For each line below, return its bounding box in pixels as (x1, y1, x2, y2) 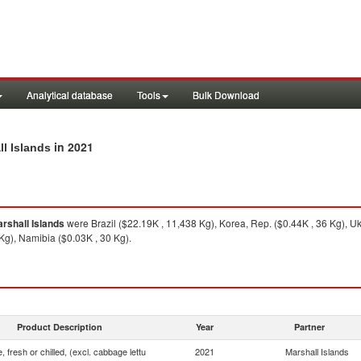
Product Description (17, 321, 102, 333)
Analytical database (27, 88, 113, 102)
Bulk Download (193, 88, 259, 102)
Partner (294, 321, 325, 333)
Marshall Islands (285, 345, 349, 358)
